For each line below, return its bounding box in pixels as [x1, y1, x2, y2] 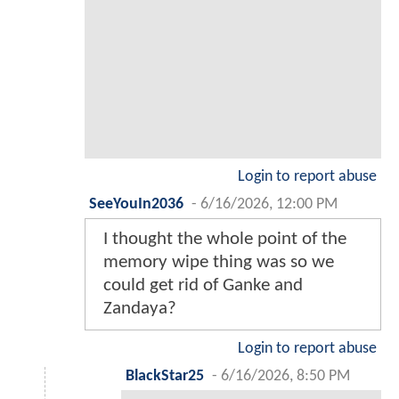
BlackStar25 [126, 368, 204, 384]
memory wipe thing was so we [103, 252, 334, 272]
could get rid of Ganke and [103, 275, 303, 295]
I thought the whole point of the [103, 229, 346, 248]
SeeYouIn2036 [89, 196, 183, 212]
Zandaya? [103, 298, 176, 318]
